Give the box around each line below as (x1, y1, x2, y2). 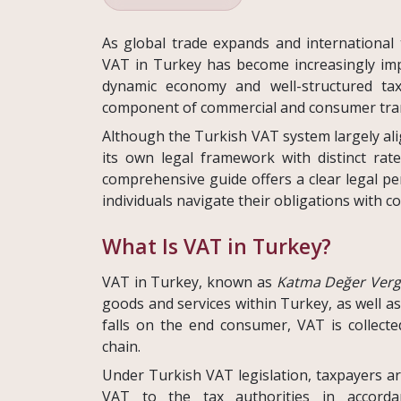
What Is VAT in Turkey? (102, 232, 331, 261)
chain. (102, 337, 141, 357)
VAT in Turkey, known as (102, 272, 277, 293)
